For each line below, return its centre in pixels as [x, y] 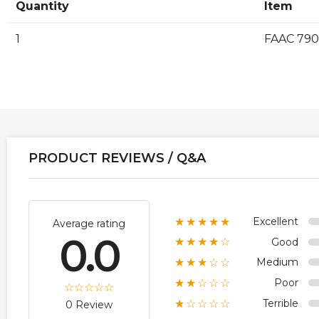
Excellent [276, 221]
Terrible [281, 303]
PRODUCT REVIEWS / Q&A [117, 158]
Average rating [89, 223]
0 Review [89, 304]
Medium [277, 262]
